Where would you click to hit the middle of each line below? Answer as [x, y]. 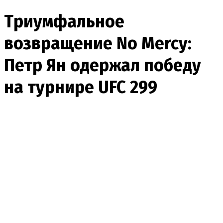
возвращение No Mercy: [98, 43]
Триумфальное [64, 21]
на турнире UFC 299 [81, 87]
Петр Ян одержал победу [103, 65]
